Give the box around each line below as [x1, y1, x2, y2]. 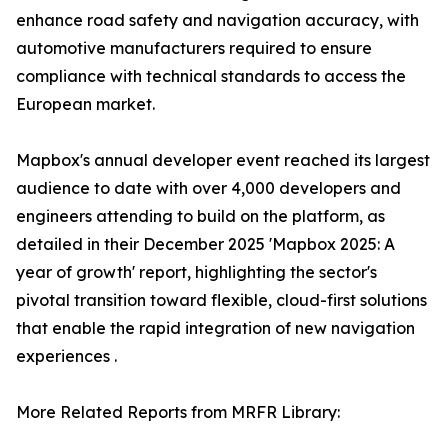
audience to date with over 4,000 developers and [16, 178, 401, 199]
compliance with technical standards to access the [16, 66, 406, 87]
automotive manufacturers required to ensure [16, 38, 372, 59]
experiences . [16, 346, 117, 367]
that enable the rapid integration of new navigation [16, 318, 415, 339]
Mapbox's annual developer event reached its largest [16, 150, 430, 171]
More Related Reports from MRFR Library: [16, 402, 340, 423]
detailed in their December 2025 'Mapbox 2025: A [16, 234, 395, 255]
